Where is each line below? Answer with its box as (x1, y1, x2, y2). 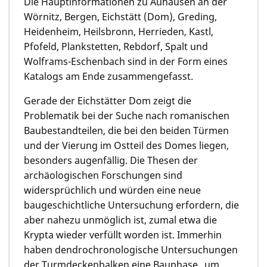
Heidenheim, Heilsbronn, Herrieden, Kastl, (24, 24, 213, 38)
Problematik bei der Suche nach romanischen (24, 108, 229, 122)
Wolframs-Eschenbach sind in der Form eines (24, 54, 228, 68)
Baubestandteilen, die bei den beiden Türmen (24, 123, 229, 137)
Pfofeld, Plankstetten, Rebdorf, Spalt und (24, 39, 208, 53)
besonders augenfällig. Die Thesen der (24, 153, 198, 167)
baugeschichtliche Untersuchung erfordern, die (24, 198, 239, 212)
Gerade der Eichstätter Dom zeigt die (24, 94, 191, 107)
